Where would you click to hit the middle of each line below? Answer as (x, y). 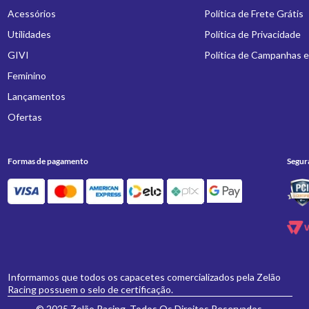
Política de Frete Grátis (253, 13)
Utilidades (30, 34)
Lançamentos (37, 96)
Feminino (27, 76)
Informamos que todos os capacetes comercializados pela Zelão (144, 277)
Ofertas (25, 117)
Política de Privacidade (252, 34)
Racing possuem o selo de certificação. (91, 289)
